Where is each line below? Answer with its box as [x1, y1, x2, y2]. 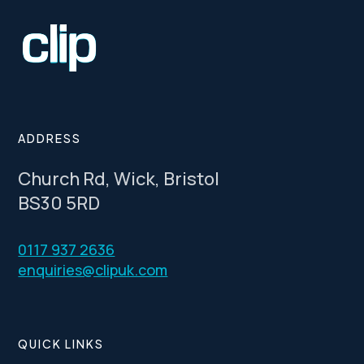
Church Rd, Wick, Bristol [18, 167, 220, 192]
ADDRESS [18, 131, 82, 146]
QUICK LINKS [18, 336, 105, 352]
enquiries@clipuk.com [18, 260, 168, 280]
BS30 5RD [18, 191, 101, 216]
